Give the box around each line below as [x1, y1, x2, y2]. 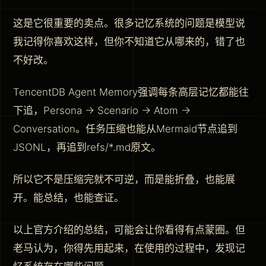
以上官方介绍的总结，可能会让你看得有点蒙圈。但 [13, 223, 245, 236]
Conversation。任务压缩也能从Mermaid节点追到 [13, 122, 237, 135]
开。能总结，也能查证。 [13, 191, 124, 204]
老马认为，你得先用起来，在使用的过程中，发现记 [13, 242, 245, 254]
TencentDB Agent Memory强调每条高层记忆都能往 [13, 85, 249, 98]
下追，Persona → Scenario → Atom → [13, 104, 191, 116]
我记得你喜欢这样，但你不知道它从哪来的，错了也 [13, 35, 245, 47]
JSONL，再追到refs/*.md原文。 [13, 141, 161, 153]
